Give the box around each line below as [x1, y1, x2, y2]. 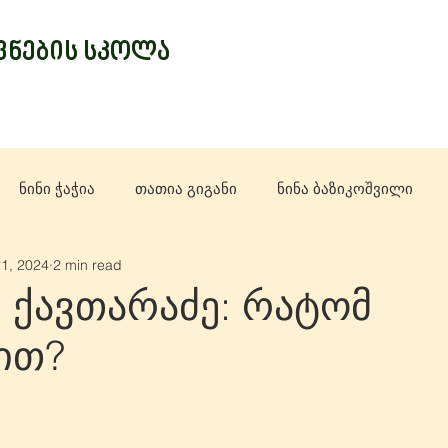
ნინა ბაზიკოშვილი [277, 178, 413, 198]
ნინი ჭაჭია [19, 178, 95, 198]
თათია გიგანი [135, 178, 237, 198]
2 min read [53, 255, 122, 274]
